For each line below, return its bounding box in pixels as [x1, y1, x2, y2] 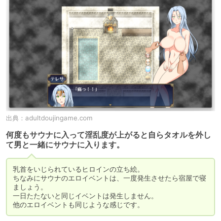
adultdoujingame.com [25, 113, 93, 122]
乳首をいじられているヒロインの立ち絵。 [13, 164, 144, 173]
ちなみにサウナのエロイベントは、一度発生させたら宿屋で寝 [13, 173, 206, 182]
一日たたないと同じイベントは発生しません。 [13, 191, 158, 200]
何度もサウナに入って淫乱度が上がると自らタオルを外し [6, 130, 211, 140]
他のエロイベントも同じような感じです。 [13, 200, 144, 209]
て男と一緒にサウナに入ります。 [6, 140, 124, 149]
